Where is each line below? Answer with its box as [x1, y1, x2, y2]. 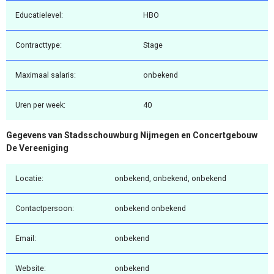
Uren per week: [15, 100, 65, 110]
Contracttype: [15, 40, 62, 50]
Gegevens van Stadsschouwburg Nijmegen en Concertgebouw [6, 130, 257, 141]
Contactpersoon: [15, 203, 74, 213]
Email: [15, 233, 36, 243]
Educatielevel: [15, 10, 63, 20]
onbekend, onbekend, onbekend [114, 173, 226, 183]
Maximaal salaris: [15, 70, 76, 80]
